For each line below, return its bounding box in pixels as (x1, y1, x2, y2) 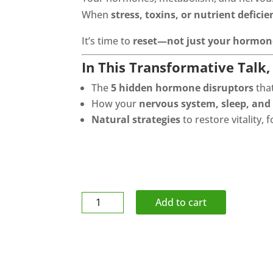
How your (91, 96, 140, 110)
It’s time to (82, 34, 133, 48)
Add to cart (155, 195, 207, 209)
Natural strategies (91, 112, 181, 126)
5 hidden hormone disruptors (111, 80, 254, 94)
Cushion (81, 241, 119, 255)
